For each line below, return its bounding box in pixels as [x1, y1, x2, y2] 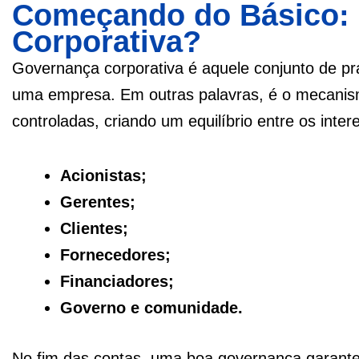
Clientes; [60, 219, 128, 237]
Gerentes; [60, 192, 135, 211]
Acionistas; [60, 166, 147, 184]
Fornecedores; [60, 245, 171, 264]
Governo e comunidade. [60, 298, 243, 317]
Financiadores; [60, 272, 174, 290]
